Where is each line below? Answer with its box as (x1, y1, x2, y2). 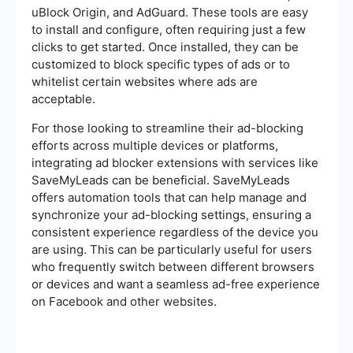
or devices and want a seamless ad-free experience (32, 276, 320, 292)
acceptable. (32, 91, 95, 106)
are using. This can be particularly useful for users (32, 241, 312, 257)
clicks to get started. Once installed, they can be (32, 39, 299, 54)
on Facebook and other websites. (32, 293, 217, 309)
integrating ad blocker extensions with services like (32, 154, 318, 170)
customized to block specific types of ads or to (32, 56, 290, 72)
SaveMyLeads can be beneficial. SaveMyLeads (32, 172, 290, 188)
